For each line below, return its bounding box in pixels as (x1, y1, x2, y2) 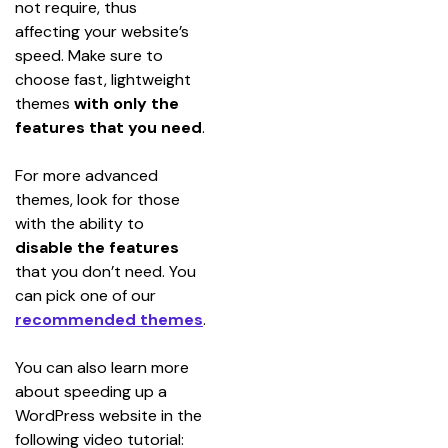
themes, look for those (15, 188, 184, 210)
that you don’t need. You (15, 260, 200, 282)
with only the (74, 92, 183, 114)
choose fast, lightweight (15, 68, 195, 90)
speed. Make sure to (15, 44, 167, 66)
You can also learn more (15, 356, 193, 378)
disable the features (15, 236, 179, 258)
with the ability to (15, 212, 148, 234)
